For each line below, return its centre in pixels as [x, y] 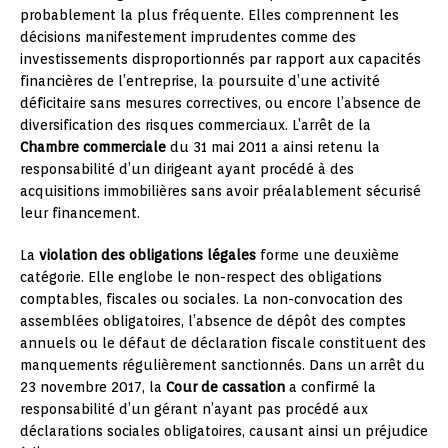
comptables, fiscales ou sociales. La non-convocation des [211, 299]
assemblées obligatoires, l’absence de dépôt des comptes [213, 321]
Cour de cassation [225, 387]
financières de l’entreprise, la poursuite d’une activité [200, 81]
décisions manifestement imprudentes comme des [188, 37]
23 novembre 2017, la [93, 387]
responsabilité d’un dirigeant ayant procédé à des [187, 169]
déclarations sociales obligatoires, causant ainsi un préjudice [224, 431]
